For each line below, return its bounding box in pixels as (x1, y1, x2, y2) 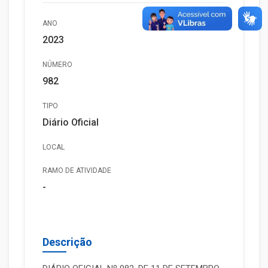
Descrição (42, 236, 92, 248)
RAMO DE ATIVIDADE (42, 166, 111, 175)
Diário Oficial (42, 117, 99, 128)
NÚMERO (42, 60, 72, 69)
